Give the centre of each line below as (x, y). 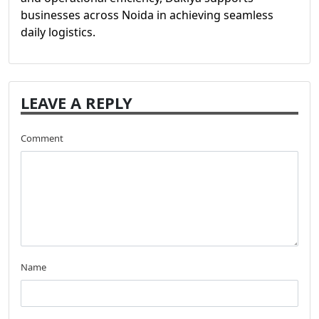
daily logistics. (58, 32)
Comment (42, 138)
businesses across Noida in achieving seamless (147, 15)
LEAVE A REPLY (77, 103)
